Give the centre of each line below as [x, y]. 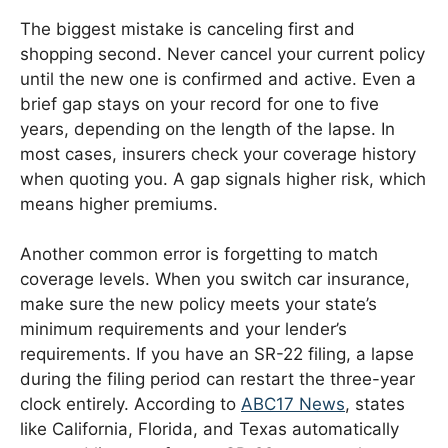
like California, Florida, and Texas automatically [209, 429]
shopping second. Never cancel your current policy [222, 53]
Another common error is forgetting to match [199, 254]
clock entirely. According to [130, 404]
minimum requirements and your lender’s [183, 329]
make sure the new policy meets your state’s [198, 304]
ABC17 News [293, 404]
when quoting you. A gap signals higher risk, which [223, 178]
